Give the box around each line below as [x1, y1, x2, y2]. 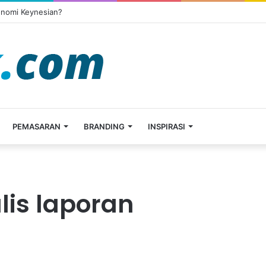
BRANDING [84, 122, 125, 131]
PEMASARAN [12, 122, 61, 131]
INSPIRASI [148, 122, 185, 131]
